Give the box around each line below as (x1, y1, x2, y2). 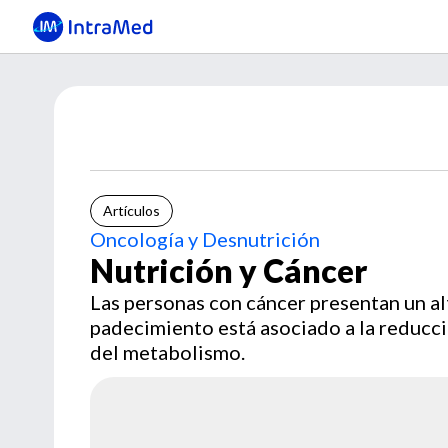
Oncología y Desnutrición (90, 227, 320, 251)
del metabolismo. (90, 340, 245, 364)
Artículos (103, 202, 160, 219)
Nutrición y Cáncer (90, 251, 367, 290)
